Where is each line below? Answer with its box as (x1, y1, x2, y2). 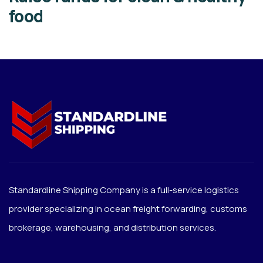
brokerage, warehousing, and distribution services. (9, 221, 216, 234)
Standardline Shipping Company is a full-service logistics (9, 184, 239, 197)
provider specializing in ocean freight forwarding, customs (9, 203, 247, 215)
